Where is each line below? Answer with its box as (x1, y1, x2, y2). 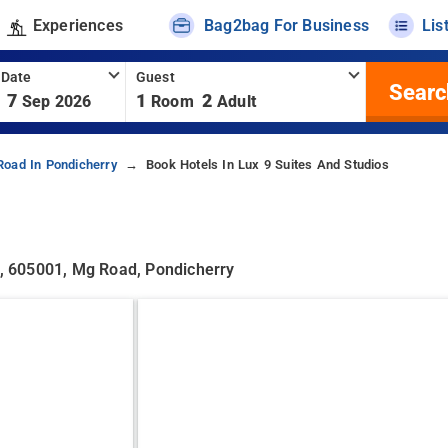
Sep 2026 (21, 92, 92, 111)
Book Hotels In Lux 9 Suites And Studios (145, 157, 389, 172)
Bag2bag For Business (204, 15, 370, 35)
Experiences (32, 15, 123, 35)
